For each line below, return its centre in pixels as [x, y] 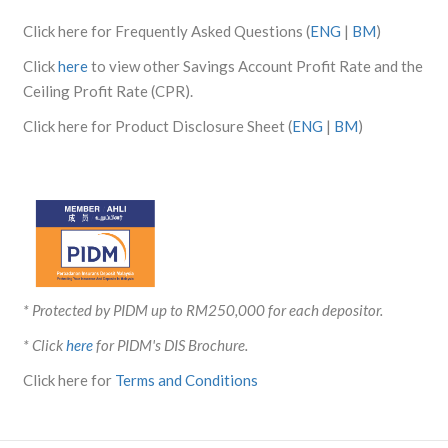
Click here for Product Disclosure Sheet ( [157, 126]
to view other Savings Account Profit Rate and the [255, 66]
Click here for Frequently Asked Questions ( [166, 31]
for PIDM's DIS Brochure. [170, 344]
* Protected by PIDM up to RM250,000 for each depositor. [202, 309]
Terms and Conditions [186, 379]
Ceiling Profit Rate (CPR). [107, 91]
